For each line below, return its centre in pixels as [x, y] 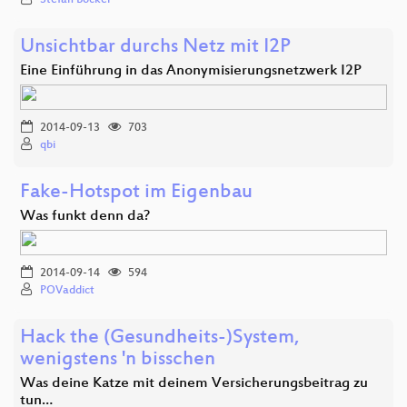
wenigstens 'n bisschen [118, 360]
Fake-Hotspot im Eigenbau [136, 193]
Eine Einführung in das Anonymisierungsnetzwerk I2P [191, 71]
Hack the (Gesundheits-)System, [160, 338]
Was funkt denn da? [85, 216]
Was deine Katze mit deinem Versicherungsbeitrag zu [194, 383]
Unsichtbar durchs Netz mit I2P [155, 47]
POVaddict [67, 290]
